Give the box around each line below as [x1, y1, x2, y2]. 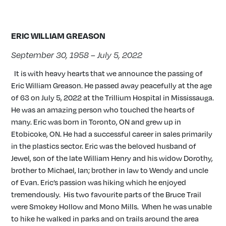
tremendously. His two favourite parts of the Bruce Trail [11, 190, 202, 199]
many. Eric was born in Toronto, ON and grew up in [11, 117, 182, 127]
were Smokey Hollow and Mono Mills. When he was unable [11, 202, 212, 211]
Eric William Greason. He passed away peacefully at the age [11, 81, 212, 90]
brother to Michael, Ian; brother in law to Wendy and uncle [11, 165, 209, 175]
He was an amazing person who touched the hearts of [11, 105, 195, 115]
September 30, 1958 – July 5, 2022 [11, 50, 143, 61]
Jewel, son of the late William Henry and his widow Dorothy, [11, 153, 213, 163]
